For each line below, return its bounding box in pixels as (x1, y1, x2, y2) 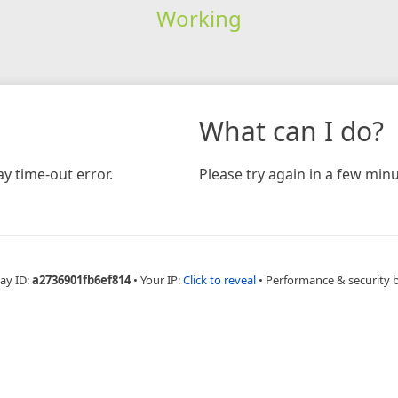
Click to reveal (182, 271, 256, 288)
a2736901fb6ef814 (31, 271, 131, 288)
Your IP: (139, 271, 183, 288)
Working (155, 3, 242, 33)
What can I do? (199, 112, 384, 149)
